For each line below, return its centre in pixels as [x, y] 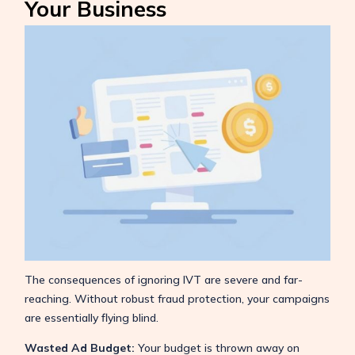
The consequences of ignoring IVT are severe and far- [163, 279]
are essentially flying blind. [91, 317]
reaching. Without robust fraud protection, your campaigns [177, 298]
